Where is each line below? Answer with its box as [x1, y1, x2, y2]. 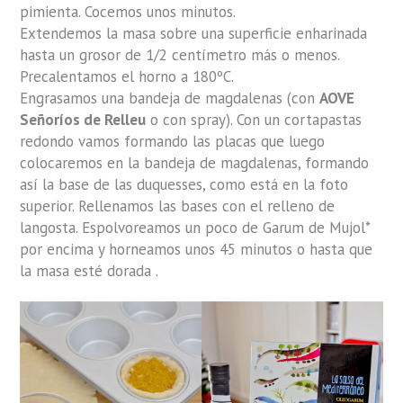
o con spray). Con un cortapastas [146, 110, 363, 130]
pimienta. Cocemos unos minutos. [20, 2, 237, 22]
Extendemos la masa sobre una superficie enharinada [20, 23, 368, 44]
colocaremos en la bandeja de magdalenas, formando [20, 153, 370, 174]
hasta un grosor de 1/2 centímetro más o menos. [20, 45, 341, 66]
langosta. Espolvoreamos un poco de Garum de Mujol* [20, 218, 371, 238]
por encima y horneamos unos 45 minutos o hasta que [20, 239, 373, 260]
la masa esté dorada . [20, 261, 159, 282]
